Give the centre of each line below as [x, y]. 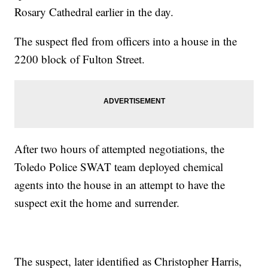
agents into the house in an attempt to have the [120, 184]
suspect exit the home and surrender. [97, 202]
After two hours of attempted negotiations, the [120, 148]
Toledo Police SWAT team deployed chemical [119, 166]
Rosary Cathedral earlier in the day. [94, 11]
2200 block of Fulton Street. [80, 59]
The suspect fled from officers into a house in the [126, 41]
